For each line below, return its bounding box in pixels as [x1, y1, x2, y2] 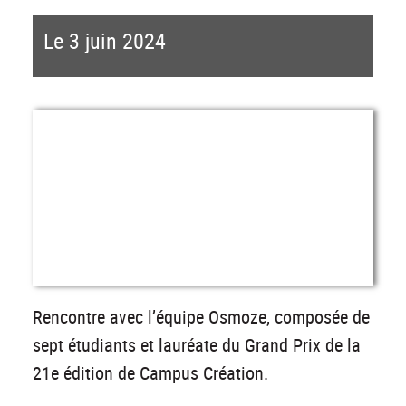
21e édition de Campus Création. [33, 361, 268, 386]
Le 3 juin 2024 [43, 26, 166, 56]
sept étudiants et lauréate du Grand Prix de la [33, 333, 361, 358]
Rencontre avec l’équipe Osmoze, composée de [33, 304, 370, 330]
